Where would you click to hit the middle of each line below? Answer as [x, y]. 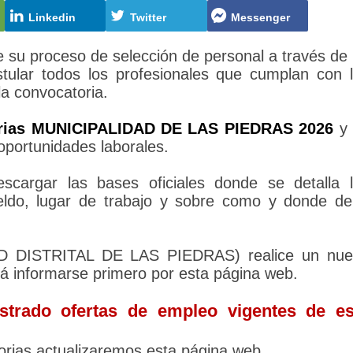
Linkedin [51, 18]
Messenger [259, 18]
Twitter [146, 18]
